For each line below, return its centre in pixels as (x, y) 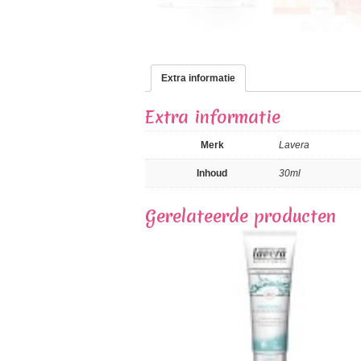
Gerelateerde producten (241, 216)
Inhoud (212, 173)
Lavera (294, 145)
